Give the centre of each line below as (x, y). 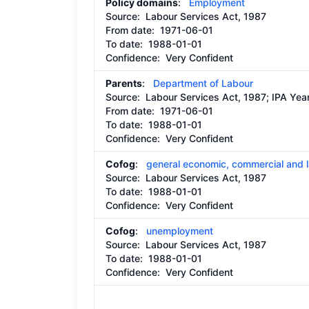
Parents (124, 83)
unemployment (180, 231)
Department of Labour (203, 83)
